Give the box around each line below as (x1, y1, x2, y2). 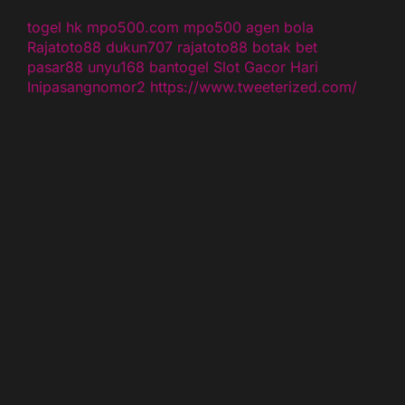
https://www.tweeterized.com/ (150, 78, 357, 96)
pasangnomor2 (42, 78, 146, 96)
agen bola (246, 18, 314, 36)
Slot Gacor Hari (213, 58, 318, 76)
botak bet (252, 38, 317, 56)
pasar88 (27, 58, 83, 76)
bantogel (149, 58, 209, 76)
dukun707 (106, 38, 173, 56)
